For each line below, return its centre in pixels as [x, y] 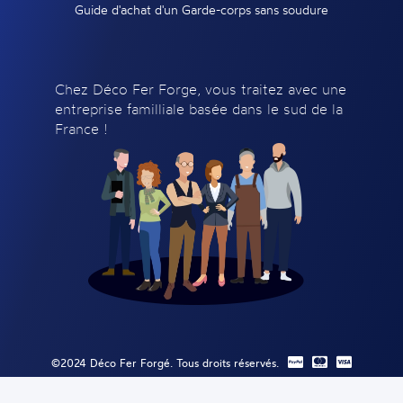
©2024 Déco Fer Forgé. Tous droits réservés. [165, 363]
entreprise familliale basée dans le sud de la [198, 108]
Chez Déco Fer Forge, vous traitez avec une [200, 89]
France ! [81, 128]
